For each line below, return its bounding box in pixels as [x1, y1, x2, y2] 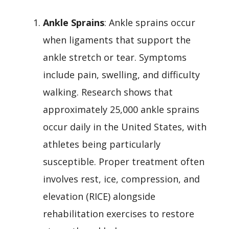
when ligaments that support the [43, 33, 191, 46]
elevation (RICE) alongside [43, 190, 155, 202]
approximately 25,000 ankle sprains [43, 103, 199, 116]
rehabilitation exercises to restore [43, 207, 194, 220]
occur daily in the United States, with [43, 120, 207, 133]
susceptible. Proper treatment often [43, 155, 204, 168]
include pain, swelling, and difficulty [43, 68, 200, 81]
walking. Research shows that [43, 85, 173, 98]
